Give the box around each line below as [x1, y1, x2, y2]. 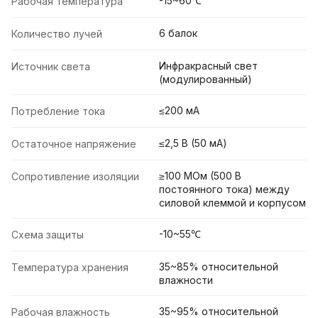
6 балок [159, 27, 197, 40]
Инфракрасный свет [159, 60, 258, 72]
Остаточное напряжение [11, 138, 136, 150]
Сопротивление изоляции [11, 170, 139, 183]
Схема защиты [11, 229, 84, 241]
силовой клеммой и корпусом [159, 197, 306, 209]
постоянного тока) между [159, 183, 290, 196]
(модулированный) [159, 73, 252, 86]
